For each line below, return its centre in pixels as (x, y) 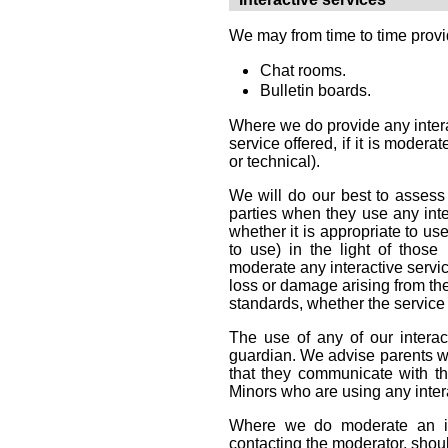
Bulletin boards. (315, 90)
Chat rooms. (302, 70)
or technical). (274, 161)
